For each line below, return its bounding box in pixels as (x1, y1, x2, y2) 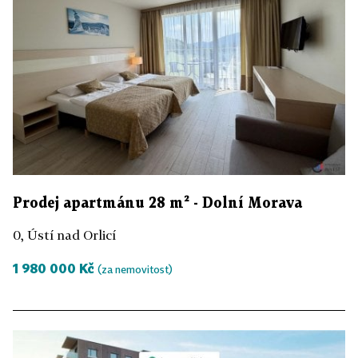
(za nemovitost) (97, 262, 173, 276)
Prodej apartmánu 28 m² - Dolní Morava (13, 196, 302, 210)
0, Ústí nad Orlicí (13, 226, 116, 243)
